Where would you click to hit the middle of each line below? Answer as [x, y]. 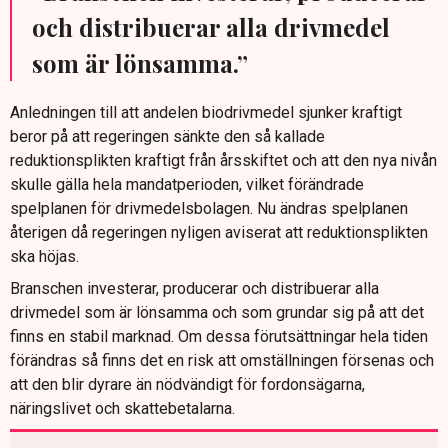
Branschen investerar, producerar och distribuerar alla [194, 289]
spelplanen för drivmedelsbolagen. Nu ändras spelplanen [209, 209]
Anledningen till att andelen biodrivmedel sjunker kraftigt [206, 113]
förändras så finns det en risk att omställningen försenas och [222, 361]
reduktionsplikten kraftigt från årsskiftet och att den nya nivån [223, 161]
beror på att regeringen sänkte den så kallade [167, 137]
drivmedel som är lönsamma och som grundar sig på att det [217, 313]
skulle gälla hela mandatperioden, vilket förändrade [187, 185]
